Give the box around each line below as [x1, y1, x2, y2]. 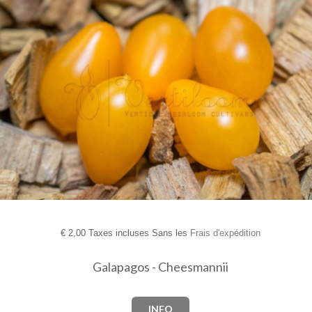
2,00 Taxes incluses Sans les [65, 228, 190, 239]
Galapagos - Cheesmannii [92, 259, 228, 275]
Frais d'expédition [189, 228, 260, 239]
